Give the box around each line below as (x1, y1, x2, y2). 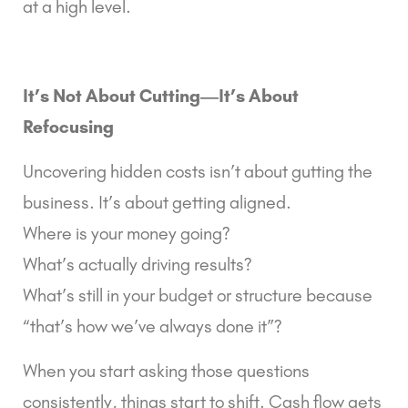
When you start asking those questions (23, 359, 310, 382)
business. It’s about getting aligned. (23, 190, 291, 213)
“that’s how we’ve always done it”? (23, 314, 282, 337)
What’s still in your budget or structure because (23, 283, 372, 306)
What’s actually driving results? (23, 252, 252, 275)
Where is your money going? (23, 221, 230, 244)
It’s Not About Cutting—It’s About (23, 84, 299, 107)
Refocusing (23, 115, 114, 138)
